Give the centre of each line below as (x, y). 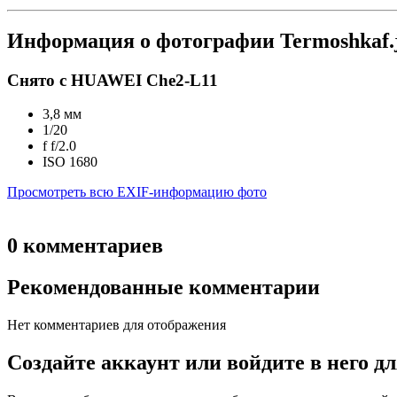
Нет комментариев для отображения (117, 325)
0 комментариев (85, 246)
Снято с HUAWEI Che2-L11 (113, 80)
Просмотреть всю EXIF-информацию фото (137, 192)
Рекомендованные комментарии (163, 288)
